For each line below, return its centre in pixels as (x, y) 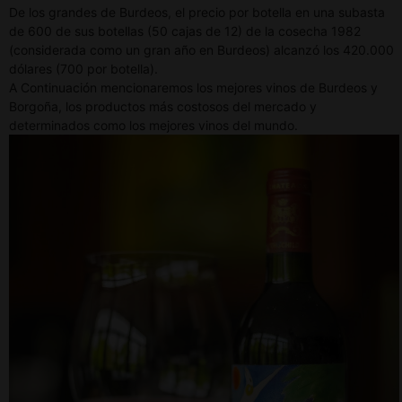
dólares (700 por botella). (83, 69)
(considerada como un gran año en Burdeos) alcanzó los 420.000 (201, 50)
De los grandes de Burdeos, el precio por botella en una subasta (197, 13)
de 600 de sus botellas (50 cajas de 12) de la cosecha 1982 (185, 31)
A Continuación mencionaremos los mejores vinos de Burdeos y (193, 88)
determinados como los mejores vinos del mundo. (153, 126)
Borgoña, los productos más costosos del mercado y (163, 107)
